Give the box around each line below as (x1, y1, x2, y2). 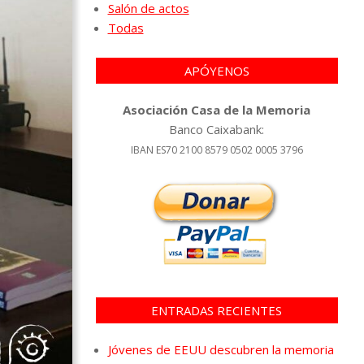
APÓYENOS (184, 62, 249, 79)
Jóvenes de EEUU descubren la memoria (107, 340, 334, 357)
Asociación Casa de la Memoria (123, 101, 311, 118)
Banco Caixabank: (169, 120, 265, 137)
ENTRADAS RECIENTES (151, 301, 283, 318)
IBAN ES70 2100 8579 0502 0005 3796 (130, 142, 303, 157)
